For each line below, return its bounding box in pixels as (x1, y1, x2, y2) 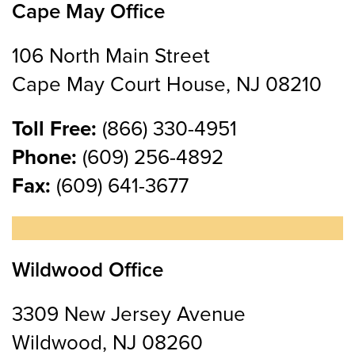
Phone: (12, 145, 77, 171)
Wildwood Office (12, 260, 163, 281)
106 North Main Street (12, 44, 210, 70)
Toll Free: (12, 116, 97, 143)
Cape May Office (12, 2, 165, 23)
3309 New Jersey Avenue (12, 302, 246, 328)
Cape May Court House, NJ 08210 (12, 72, 322, 98)
